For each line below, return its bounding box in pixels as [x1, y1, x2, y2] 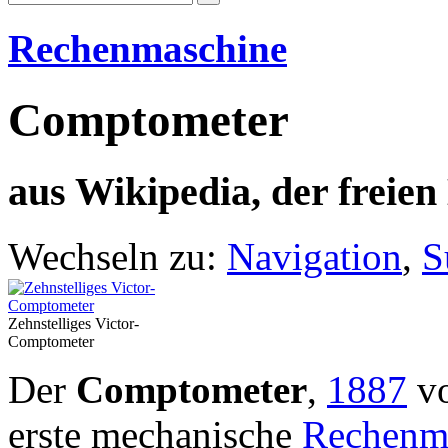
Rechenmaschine [8, 27, 287, 71]
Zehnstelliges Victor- [8, 314, 139, 332]
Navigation [227, 234, 402, 278]
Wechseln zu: [8, 234, 227, 278]
